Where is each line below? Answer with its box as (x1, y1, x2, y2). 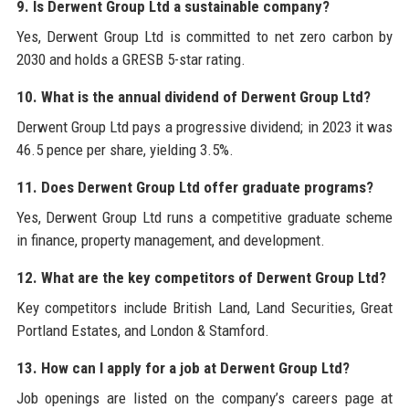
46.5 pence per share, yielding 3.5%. (16, 141, 234, 160)
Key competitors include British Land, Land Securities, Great (16, 299, 393, 318)
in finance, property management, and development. (16, 231, 325, 250)
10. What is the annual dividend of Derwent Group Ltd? (16, 88, 371, 107)
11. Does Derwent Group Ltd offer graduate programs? (16, 178, 373, 197)
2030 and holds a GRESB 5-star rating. (16, 50, 246, 69)
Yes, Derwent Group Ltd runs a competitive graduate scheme (16, 208, 393, 227)
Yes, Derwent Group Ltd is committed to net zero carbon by (16, 27, 393, 47)
